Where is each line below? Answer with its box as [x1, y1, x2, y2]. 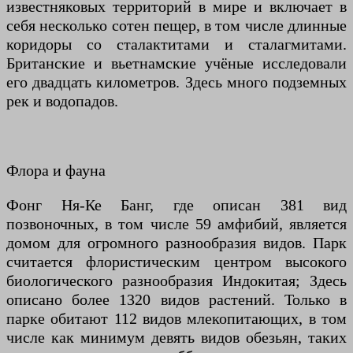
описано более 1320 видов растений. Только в [6, 291, 347, 309]
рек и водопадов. [6, 92, 118, 110]
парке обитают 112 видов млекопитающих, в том [6, 310, 347, 328]
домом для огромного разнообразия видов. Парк [6, 234, 347, 252]
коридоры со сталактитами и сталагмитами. [6, 35, 347, 54]
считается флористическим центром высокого [6, 253, 347, 271]
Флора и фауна [6, 162, 106, 180]
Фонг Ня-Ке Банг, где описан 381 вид [6, 196, 347, 214]
